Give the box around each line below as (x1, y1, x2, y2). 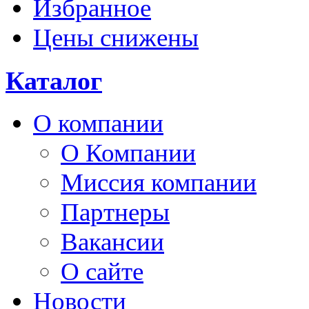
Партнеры (61, 198, 170, 227)
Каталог (6, 66, 102, 95)
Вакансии (61, 228, 164, 257)
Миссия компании (61, 168, 257, 197)
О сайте (61, 257, 143, 286)
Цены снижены (33, 23, 199, 52)
